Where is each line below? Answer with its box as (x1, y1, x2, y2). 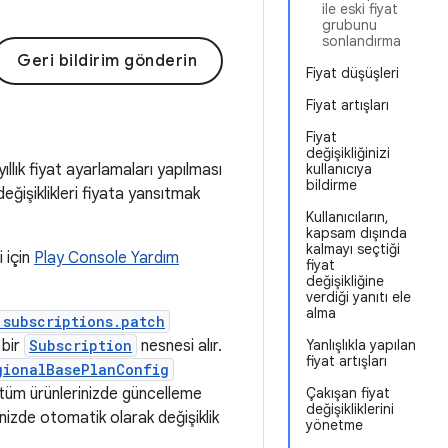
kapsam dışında (306, 224, 407, 242)
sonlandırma (322, 32, 401, 50)
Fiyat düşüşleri (306, 64, 399, 82)
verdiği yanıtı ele (306, 288, 411, 306)
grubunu (322, 16, 377, 34)
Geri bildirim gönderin (17, 51, 197, 71)
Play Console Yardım (34, 248, 179, 268)
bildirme (306, 176, 357, 194)
